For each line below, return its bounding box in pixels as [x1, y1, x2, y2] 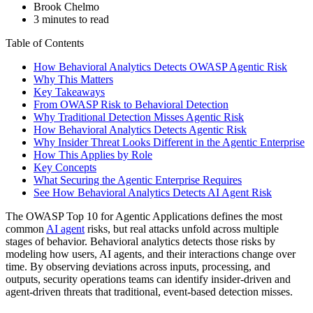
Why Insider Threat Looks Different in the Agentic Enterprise [34, 136, 305, 148]
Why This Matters [34, 73, 113, 85]
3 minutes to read [34, 13, 109, 25]
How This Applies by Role [34, 148, 152, 161]
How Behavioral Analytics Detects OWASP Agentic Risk [34, 60, 287, 73]
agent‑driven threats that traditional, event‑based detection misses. [6, 285, 293, 298]
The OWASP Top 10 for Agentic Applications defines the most [6, 210, 282, 222]
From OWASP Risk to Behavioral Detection [34, 98, 228, 110]
